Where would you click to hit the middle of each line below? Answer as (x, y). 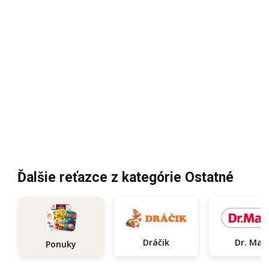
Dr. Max (251, 243)
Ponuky (61, 244)
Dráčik (156, 243)
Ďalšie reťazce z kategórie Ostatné (125, 178)
